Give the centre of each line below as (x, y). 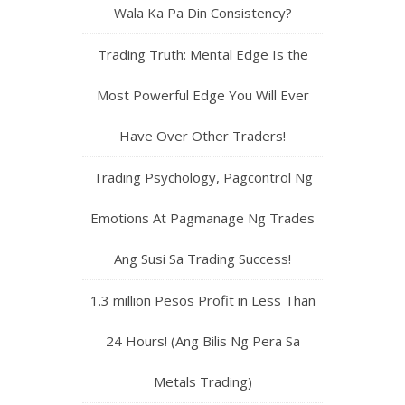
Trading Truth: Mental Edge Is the (202, 54)
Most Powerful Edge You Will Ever (202, 94)
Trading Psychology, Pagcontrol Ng (202, 177)
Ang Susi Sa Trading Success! (202, 258)
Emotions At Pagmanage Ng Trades (202, 217)
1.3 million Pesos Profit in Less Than (202, 300)
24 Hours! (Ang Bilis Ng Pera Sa (202, 340)
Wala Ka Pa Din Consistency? (202, 12)
